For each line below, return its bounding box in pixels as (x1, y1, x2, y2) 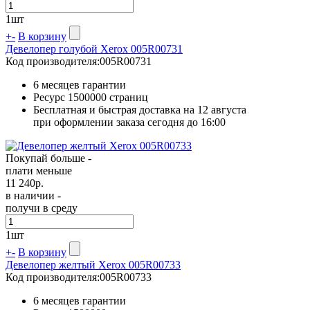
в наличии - (6, 189, 61, 201)
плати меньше (6, 164, 72, 176)
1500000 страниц (68, 91, 148, 103)
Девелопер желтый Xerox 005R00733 (6, 258, 181, 271)
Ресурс (33, 91, 68, 103)
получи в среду (6, 201, 77, 214)
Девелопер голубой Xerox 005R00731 (6, 42, 183, 55)
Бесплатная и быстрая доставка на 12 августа (33, 103, 246, 116)
